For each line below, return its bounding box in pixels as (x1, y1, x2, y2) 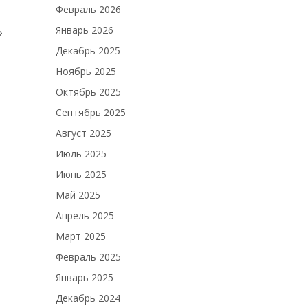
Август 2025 (56, 126, 111, 140)
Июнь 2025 (56, 168, 107, 181)
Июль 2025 (56, 147, 107, 160)
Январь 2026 (56, 23, 113, 36)
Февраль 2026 (56, 3, 121, 16)
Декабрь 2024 (56, 291, 120, 305)
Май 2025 (56, 188, 100, 201)
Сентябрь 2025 (56, 106, 126, 119)
